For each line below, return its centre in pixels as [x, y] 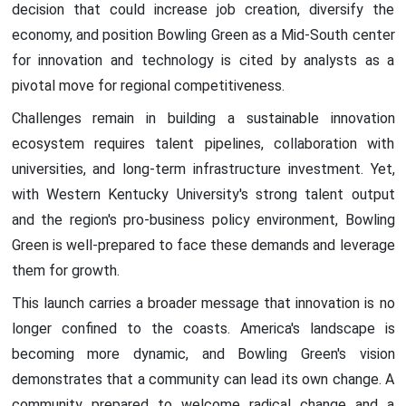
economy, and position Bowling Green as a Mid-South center [203, 34]
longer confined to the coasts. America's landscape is [203, 328]
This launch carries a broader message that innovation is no [203, 303]
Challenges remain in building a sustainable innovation [203, 118]
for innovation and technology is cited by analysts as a [203, 60]
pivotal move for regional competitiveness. [148, 85]
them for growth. [65, 270]
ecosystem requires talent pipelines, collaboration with [203, 143]
